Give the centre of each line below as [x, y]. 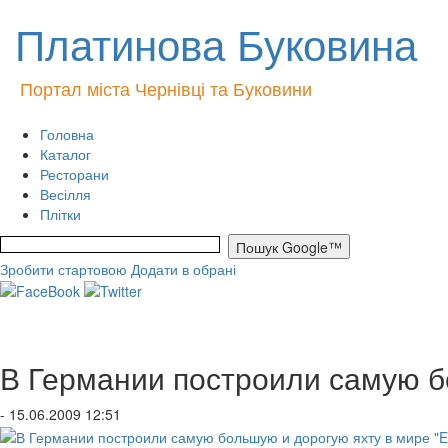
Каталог [65, 154]
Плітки [60, 214]
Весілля [65, 194]
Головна [67, 134]
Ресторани [74, 174]
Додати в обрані [183, 269]
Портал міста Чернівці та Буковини [166, 88]
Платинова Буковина [216, 43]
